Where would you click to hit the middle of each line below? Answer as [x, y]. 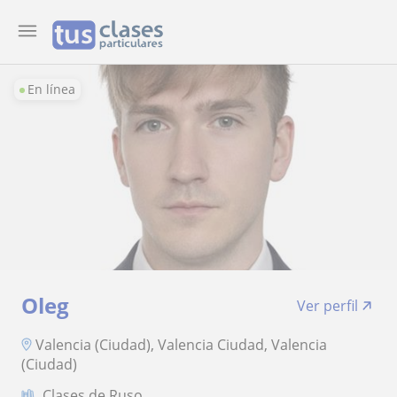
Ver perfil [327, 306]
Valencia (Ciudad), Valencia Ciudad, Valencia [181, 344]
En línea [51, 89]
